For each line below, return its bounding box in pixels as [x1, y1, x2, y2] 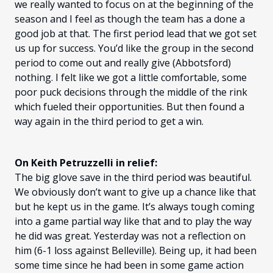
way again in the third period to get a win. [15, 115, 204, 129]
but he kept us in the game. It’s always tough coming [15, 200, 255, 214]
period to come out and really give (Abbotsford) [15, 56, 231, 70]
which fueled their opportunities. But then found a [15, 100, 244, 114]
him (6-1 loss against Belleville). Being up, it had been [15, 244, 257, 258]
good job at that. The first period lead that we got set [15, 27, 257, 41]
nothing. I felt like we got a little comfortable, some [15, 71, 247, 85]
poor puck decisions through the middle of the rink [15, 85, 247, 99]
